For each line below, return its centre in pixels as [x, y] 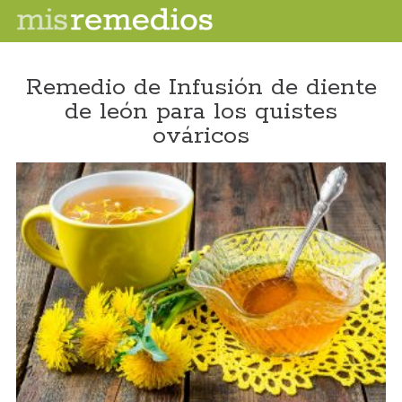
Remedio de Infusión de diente [201, 87]
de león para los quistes [201, 112]
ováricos [201, 136]
